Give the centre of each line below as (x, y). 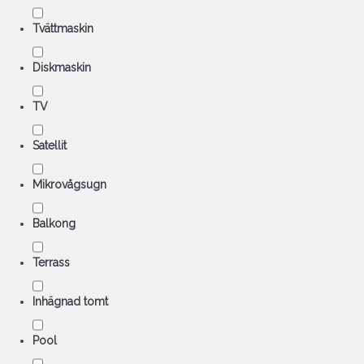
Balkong (54, 223)
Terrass (51, 262)
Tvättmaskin (63, 28)
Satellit (50, 145)
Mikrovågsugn (69, 184)
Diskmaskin (62, 67)
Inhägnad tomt (70, 301)
